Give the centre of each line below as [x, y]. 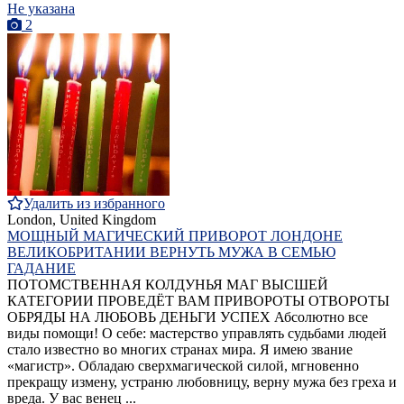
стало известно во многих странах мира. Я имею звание [180, 350]
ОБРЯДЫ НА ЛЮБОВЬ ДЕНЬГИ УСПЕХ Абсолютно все [188, 317]
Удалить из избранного [94, 204]
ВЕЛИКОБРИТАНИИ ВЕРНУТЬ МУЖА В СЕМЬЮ [171, 252]
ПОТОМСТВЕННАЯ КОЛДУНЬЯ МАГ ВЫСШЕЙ [168, 285]
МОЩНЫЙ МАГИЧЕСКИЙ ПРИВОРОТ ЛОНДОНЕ [175, 236]
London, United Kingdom [82, 220]
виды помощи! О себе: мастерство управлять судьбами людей [197, 334]
